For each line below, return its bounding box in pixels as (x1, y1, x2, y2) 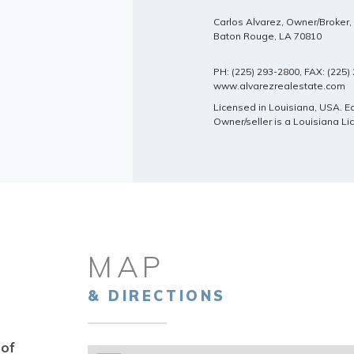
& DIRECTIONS (87, 286, 227, 305)
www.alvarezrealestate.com (213, 79, 345, 92)
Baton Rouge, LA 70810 (213, 29, 322, 42)
